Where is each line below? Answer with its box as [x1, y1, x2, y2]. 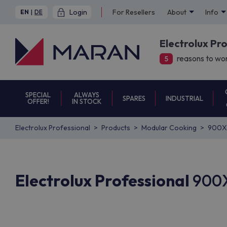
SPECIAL [25, 91, 51, 99]
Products [101, 123, 130, 132]
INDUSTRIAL [165, 94, 203, 102]
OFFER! [27, 97, 49, 105]
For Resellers [112, 8, 155, 17]
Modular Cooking [141, 123, 197, 132]
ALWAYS [74, 91, 100, 99]
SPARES [122, 94, 145, 102]
